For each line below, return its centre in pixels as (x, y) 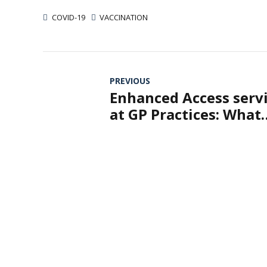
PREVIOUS (130, 80)
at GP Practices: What (185, 114)
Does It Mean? (160, 131)
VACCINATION (124, 18)
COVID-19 (68, 18)
